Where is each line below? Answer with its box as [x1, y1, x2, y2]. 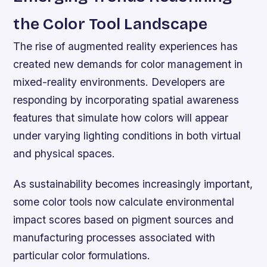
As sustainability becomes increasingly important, [13, 178, 253, 191]
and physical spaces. [13, 147, 116, 160]
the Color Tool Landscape [13, 14, 208, 34]
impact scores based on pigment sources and [13, 213, 234, 226]
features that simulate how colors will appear [13, 111, 229, 125]
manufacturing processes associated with [13, 231, 216, 244]
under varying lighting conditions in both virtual [13, 129, 241, 142]
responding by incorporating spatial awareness [13, 94, 240, 107]
